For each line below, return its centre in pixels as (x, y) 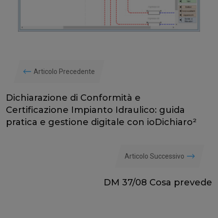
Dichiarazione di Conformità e (73, 98)
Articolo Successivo (154, 156)
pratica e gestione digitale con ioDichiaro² (101, 122)
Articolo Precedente (64, 71)
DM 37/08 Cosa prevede (158, 182)
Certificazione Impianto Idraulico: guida (95, 110)
